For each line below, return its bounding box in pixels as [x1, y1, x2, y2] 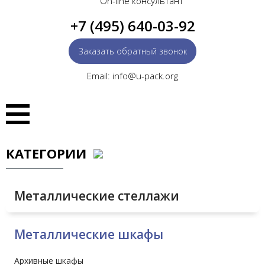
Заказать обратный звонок [78, 46, 187, 57]
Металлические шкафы [14, 226, 163, 243]
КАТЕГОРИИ [6, 144, 93, 163]
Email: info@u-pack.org [87, 70, 178, 82]
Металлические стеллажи [14, 188, 179, 205]
